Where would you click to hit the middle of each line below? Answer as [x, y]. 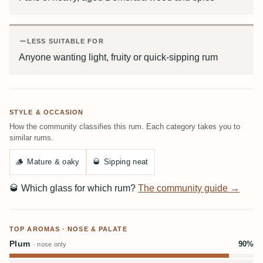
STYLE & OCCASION [47, 112]
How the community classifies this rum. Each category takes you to [125, 127]
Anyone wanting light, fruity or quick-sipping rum [118, 57]
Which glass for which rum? [78, 188]
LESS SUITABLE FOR [65, 41]
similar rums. [31, 138]
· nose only [50, 244]
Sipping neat [126, 162]
